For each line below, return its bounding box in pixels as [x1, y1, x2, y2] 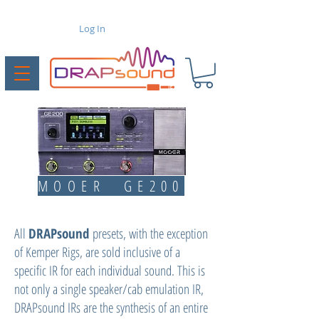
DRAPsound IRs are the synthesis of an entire [14, 298, 208, 317]
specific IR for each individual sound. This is [14, 261, 205, 280]
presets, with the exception [93, 224, 208, 243]
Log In [78, 22, 105, 35]
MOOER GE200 [38, 175, 184, 196]
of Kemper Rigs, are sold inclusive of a [14, 242, 180, 261]
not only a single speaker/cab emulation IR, [14, 279, 204, 298]
